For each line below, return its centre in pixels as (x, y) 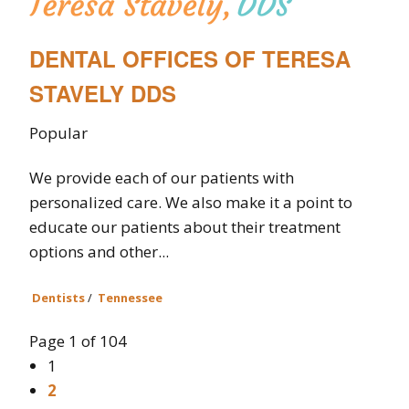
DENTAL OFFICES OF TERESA (190, 58)
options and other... (99, 251)
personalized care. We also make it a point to (191, 202)
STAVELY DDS (103, 93)
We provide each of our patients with (162, 177)
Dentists (58, 297)
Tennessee (130, 297)
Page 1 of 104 (78, 341)
